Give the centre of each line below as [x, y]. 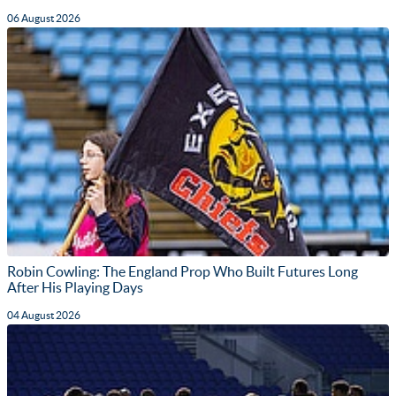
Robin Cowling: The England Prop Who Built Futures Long [183, 271]
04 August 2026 [44, 315]
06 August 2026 [44, 18]
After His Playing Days [75, 287]
